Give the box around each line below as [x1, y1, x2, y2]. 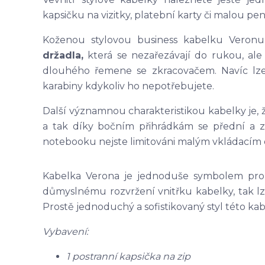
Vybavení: [43, 226, 88, 238]
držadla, [43, 50, 83, 62]
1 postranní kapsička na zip [66, 251, 190, 263]
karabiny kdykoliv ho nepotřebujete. [43, 80, 214, 92]
